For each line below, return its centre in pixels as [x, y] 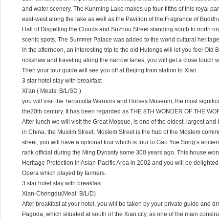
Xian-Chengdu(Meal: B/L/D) [59, 194]
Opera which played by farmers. [64, 173]
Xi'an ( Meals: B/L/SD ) [52, 91]
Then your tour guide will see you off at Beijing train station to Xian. [110, 70]
